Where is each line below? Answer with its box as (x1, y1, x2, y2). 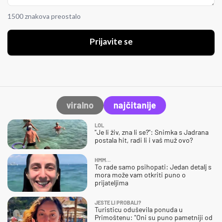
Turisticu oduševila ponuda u (95, 205, 183, 214)
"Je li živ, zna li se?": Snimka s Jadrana (95, 127, 209, 136)
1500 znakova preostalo (7, 12, 81, 21)
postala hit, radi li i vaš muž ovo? (95, 135, 193, 144)
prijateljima (95, 178, 128, 187)
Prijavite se (89, 37, 133, 47)
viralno (66, 99, 94, 111)
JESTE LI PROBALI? (95, 199, 141, 206)
